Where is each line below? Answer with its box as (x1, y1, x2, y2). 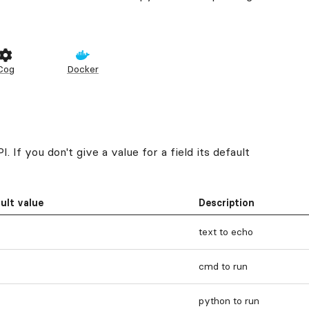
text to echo (199, 226, 253, 238)
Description (199, 197, 255, 209)
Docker (67, 63, 99, 75)
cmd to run (199, 260, 248, 272)
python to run (199, 295, 259, 307)
